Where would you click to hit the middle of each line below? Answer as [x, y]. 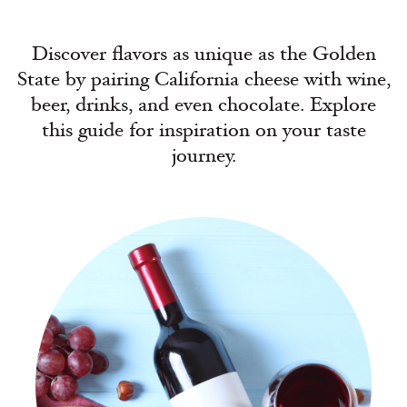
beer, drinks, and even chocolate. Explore [203, 104]
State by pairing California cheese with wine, [203, 79]
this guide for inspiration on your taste [203, 130]
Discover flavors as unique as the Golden [203, 54]
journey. [203, 155]
